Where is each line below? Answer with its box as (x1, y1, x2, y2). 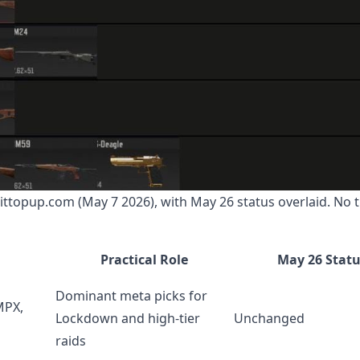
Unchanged (234, 309, 305, 328)
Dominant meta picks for (55, 287, 207, 305)
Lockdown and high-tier (55, 309, 200, 328)
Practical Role (100, 251, 188, 269)
